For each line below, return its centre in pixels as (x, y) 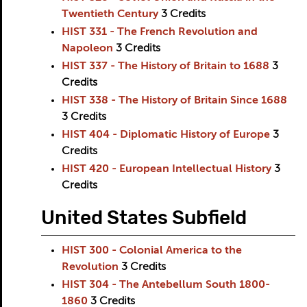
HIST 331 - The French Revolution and (159, 32)
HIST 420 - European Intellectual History (166, 169)
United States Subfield (144, 218)
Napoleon (87, 49)
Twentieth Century (110, 14)
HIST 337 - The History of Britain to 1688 (165, 66)
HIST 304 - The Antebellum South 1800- (165, 285)
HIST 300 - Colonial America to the (151, 251)
